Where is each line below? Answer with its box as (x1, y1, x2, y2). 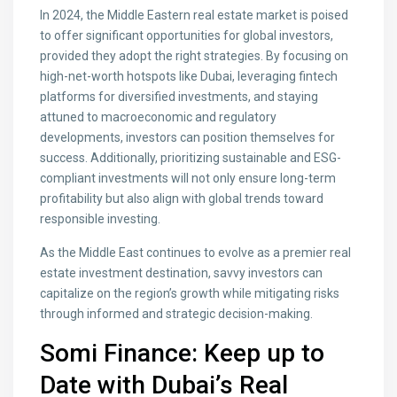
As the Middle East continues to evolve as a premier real (40, 245, 352, 261)
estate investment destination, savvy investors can (40, 266, 323, 281)
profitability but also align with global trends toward (40, 191, 324, 206)
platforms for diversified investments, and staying (40, 90, 319, 105)
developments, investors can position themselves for (40, 130, 336, 145)
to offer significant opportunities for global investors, (40, 28, 334, 43)
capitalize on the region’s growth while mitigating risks (40, 286, 340, 301)
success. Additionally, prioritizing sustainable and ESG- (40, 151, 342, 166)
